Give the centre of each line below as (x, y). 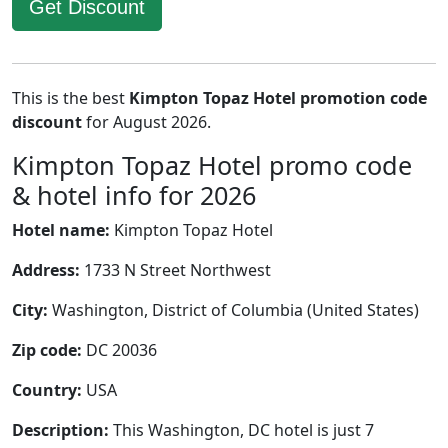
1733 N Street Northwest (175, 270)
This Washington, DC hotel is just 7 (241, 430)
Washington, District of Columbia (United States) (233, 310)
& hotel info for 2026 (134, 195)
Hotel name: (61, 230)
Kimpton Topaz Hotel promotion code (278, 98)
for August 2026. (146, 122)
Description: (60, 430)
